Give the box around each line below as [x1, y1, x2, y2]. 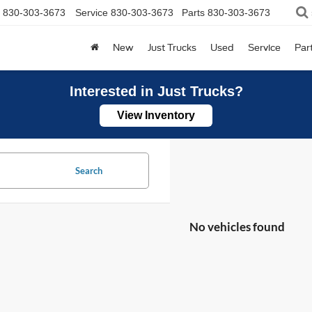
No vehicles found [189, 219, 285, 234]
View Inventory [117, 109, 195, 121]
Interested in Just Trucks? [69, 84, 243, 99]
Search [75, 165, 102, 176]
